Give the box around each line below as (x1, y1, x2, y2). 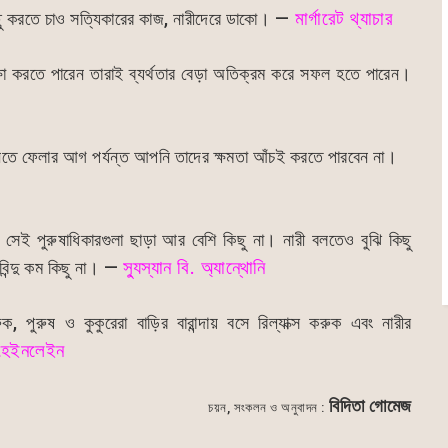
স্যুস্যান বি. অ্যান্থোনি (122, 256, 266, 279)
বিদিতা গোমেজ (329, 394, 412, 416)
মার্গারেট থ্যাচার (289, 7, 394, 30)
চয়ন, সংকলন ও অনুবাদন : (208, 399, 325, 415)
